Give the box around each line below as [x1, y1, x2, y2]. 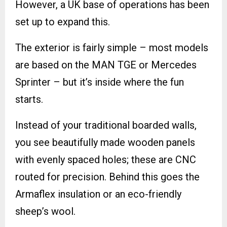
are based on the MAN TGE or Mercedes [15, 59, 197, 71]
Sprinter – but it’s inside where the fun [15, 76, 184, 89]
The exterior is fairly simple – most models [15, 42, 208, 54]
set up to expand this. [15, 16, 110, 28]
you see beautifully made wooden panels [15, 136, 195, 149]
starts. [15, 93, 43, 106]
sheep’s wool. [15, 205, 75, 218]
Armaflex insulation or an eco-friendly [15, 188, 181, 201]
